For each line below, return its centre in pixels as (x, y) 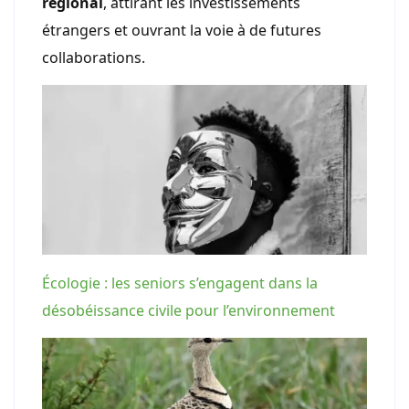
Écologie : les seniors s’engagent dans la (180, 283)
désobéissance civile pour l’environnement (189, 310)
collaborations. (94, 57)
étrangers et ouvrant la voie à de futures (182, 30)
